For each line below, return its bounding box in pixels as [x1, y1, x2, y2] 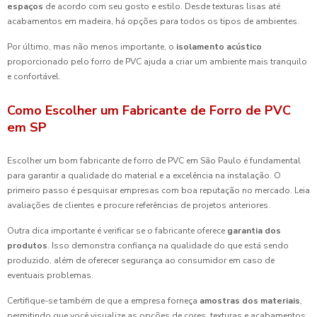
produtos [7, 240, 47, 251]
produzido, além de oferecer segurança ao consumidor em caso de [7, 255, 275, 266]
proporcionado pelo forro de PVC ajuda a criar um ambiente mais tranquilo [7, 56, 307, 67]
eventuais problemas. [7, 270, 93, 281]
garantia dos [227, 225, 281, 236]
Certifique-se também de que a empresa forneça [7, 295, 200, 306]
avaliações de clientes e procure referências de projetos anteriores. [7, 200, 270, 211]
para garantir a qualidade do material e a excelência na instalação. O [7, 170, 281, 181]
